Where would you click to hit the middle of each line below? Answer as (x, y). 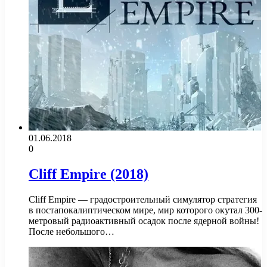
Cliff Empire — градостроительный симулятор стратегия (143, 199)
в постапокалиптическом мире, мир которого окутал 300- (145, 210)
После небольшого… (72, 231)
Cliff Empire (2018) (89, 174)
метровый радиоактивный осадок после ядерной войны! (144, 221)
